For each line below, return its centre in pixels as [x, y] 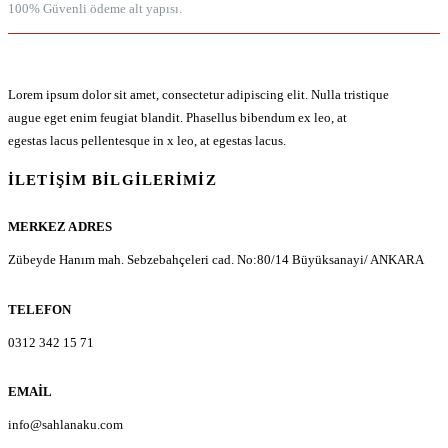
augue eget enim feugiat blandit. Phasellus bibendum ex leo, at [177, 118]
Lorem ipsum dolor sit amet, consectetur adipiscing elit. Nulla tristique [198, 95]
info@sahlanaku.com [65, 425]
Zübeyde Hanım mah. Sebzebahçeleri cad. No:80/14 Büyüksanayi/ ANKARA [216, 260]
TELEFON [40, 309]
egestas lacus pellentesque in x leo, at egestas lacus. [147, 141]
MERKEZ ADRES [60, 227]
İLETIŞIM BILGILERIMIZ [112, 180]
